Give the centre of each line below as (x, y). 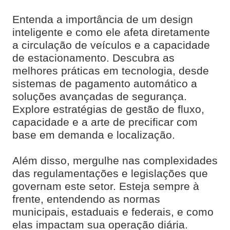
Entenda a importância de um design (103, 20)
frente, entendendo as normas (86, 199)
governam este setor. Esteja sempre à (106, 187)
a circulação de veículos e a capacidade (111, 45)
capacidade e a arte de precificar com (105, 122)
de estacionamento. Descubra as (93, 58)
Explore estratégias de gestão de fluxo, (108, 110)
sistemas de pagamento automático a (105, 84)
